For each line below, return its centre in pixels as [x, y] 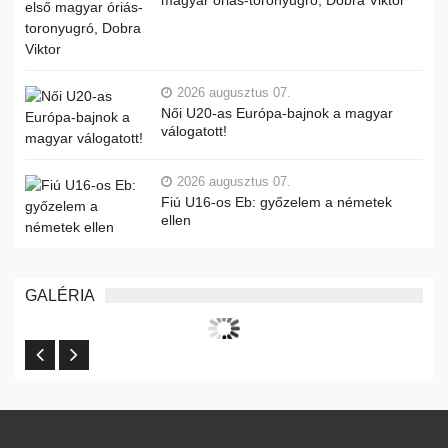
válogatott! [194, 131]
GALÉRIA [60, 296]
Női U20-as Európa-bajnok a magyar [277, 113]
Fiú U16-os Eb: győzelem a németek [276, 202]
